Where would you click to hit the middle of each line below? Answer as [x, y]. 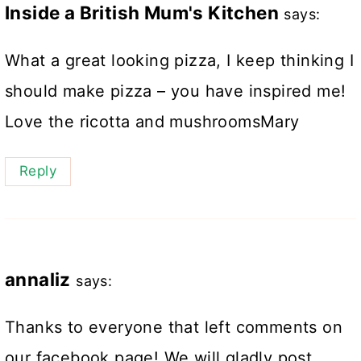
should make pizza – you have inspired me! [176, 91]
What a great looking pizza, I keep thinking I [179, 61]
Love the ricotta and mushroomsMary [152, 122]
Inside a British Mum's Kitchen [142, 13]
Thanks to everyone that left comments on [174, 327]
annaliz [38, 279]
